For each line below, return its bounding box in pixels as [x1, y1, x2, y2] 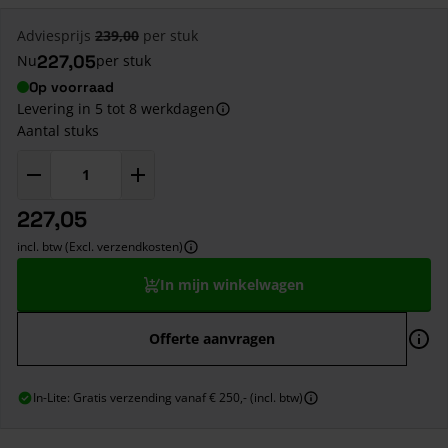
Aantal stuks [17, 120, 99, 140]
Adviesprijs [17, 25, 91, 45]
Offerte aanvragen [149, 328, 275, 348]
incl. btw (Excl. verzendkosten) [17, 237, 183, 255]
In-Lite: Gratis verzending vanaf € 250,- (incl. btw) [33, 388, 303, 406]
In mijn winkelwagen [160, 274, 304, 294]
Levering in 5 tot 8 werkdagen [17, 98, 215, 118]
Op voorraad [29, 77, 114, 96]
